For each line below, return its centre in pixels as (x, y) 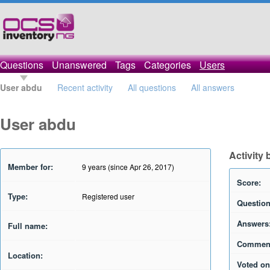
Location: (25, 255)
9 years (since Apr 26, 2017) (128, 167)
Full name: (28, 226)
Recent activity (85, 87)
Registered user (108, 196)
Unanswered (79, 65)
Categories (168, 65)
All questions (152, 87)
